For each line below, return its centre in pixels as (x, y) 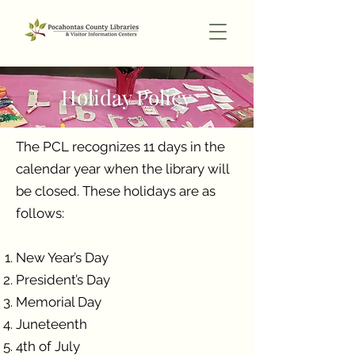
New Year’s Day (62, 258)
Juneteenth (53, 324)
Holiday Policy (126, 97)
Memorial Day (59, 302)
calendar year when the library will (122, 169)
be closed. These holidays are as (116, 191)
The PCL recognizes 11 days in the (120, 147)
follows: (40, 213)
